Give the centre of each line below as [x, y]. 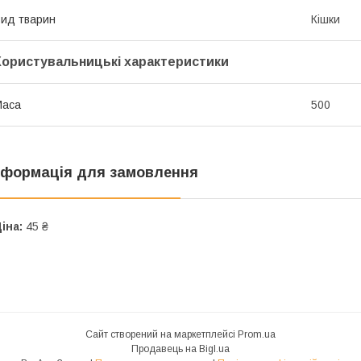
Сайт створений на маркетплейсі [162, 335]
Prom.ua [257, 335]
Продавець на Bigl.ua [180, 349]
